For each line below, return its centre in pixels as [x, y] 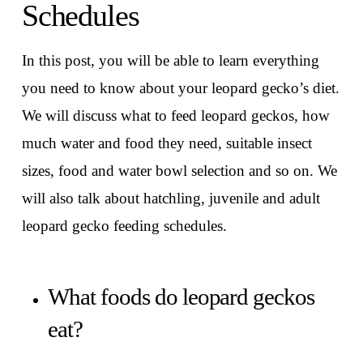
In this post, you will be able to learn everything [170, 60]
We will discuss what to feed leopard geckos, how [175, 115]
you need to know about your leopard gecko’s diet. [180, 88]
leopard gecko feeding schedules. [124, 225]
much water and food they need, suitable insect [167, 143]
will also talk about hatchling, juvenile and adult [171, 198]
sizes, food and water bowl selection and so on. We [179, 170]
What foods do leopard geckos [181, 296]
